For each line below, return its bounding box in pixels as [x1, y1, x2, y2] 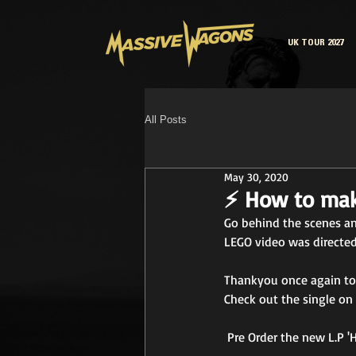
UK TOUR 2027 [288, 38, 343, 48]
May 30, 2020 [224, 170, 288, 184]
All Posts [145, 114, 187, 126]
